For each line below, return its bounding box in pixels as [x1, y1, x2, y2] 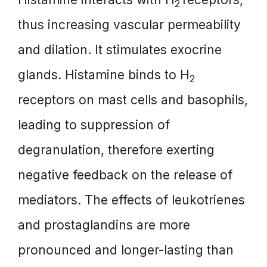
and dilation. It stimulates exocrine [18, 42, 222, 58]
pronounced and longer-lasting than [18, 243, 234, 258]
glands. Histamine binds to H [18, 67, 190, 83]
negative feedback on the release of [18, 167, 232, 183]
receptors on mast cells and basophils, [18, 92, 248, 108]
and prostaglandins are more [18, 218, 190, 233]
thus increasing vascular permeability [18, 17, 241, 33]
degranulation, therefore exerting [18, 142, 215, 158]
